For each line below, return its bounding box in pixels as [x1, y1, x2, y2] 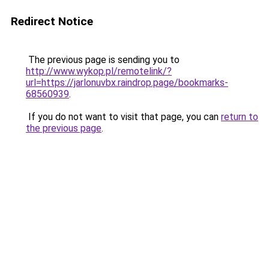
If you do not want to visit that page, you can [26, 111, 221, 122]
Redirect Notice [11, 14, 93, 28]
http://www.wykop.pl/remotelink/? [26, 65, 172, 77]
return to [221, 111, 258, 122]
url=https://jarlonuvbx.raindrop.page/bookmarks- [26, 77, 228, 88]
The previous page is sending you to [26, 54, 180, 65]
